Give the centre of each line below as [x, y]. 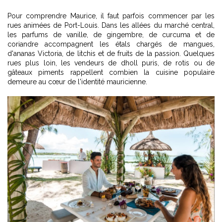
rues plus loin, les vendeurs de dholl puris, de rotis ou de [111, 63]
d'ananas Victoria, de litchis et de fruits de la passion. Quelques [111, 54]
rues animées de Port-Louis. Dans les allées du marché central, [111, 26]
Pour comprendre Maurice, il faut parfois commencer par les [111, 16]
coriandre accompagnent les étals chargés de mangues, [111, 44]
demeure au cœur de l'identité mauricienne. [77, 82]
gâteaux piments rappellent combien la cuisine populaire [111, 73]
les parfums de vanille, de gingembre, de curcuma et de [111, 35]
